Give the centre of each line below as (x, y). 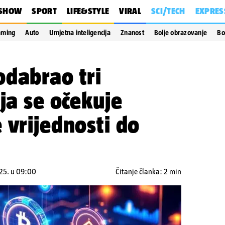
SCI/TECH (168, 11)
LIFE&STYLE (88, 11)
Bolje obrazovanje (181, 33)
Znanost (132, 33)
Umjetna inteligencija (80, 33)
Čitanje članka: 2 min (148, 172)
